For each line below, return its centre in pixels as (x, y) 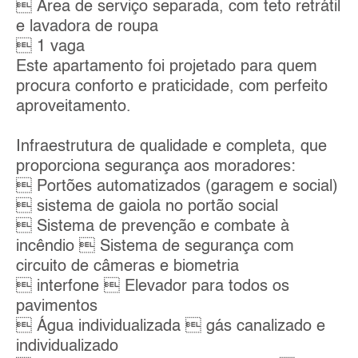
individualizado (67, 346)
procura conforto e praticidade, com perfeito (172, 87)
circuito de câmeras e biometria (127, 267)
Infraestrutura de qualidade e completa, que (171, 147)
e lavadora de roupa (87, 27)
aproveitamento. (74, 107)
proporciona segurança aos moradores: (156, 167)
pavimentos (57, 306)
